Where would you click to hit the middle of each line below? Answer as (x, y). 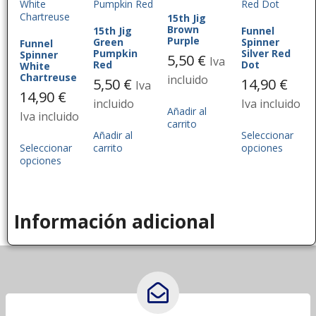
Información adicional (114, 222)
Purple (183, 40)
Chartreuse (48, 77)
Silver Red (266, 53)
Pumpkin (116, 53)
